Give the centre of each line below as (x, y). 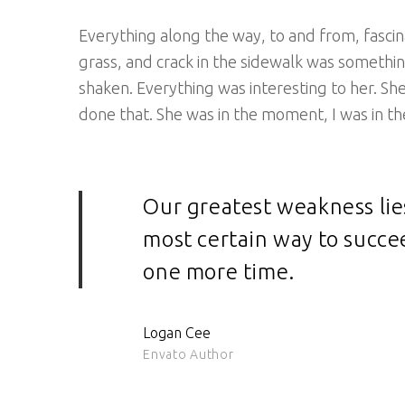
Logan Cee (177, 333)
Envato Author (188, 355)
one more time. (219, 271)
